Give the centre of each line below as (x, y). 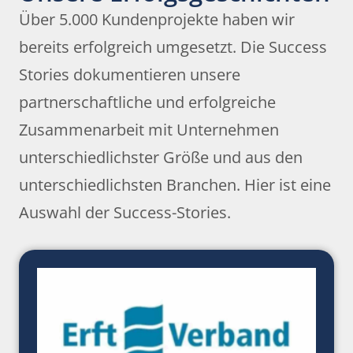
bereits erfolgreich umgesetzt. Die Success (173, 47)
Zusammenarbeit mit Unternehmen (149, 130)
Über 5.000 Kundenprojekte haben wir (157, 20)
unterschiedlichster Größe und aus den (161, 158)
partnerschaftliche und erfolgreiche (147, 102)
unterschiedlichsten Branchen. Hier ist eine (175, 185)
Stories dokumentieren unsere (130, 75)
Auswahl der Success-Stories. (125, 213)
